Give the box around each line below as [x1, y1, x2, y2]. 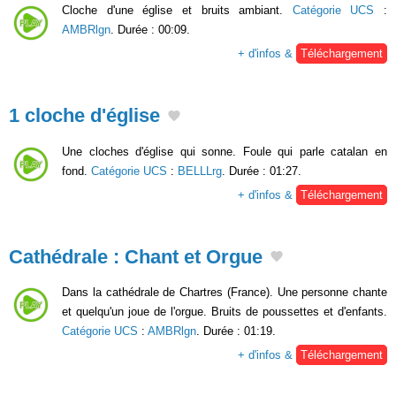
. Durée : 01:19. [196, 324, 276, 339]
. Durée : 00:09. [110, 22, 190, 36]
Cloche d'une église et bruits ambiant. [62, 3, 293, 17]
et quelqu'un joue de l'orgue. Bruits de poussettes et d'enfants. [62, 305, 387, 319]
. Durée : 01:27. [222, 164, 301, 178]
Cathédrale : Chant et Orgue [9, 245, 263, 268]
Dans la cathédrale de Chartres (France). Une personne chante [62, 286, 387, 300]
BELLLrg [178, 164, 222, 178]
